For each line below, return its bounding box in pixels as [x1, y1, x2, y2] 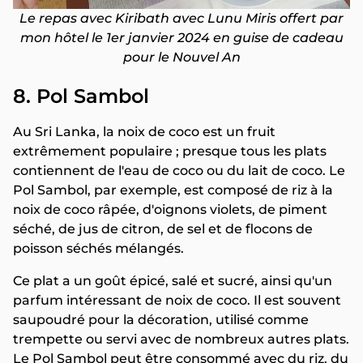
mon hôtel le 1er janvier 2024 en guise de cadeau [19, 30, 344, 46]
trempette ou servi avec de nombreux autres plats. [13, 331, 349, 348]
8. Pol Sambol [13, 84, 149, 109]
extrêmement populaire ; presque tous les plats [13, 143, 327, 160]
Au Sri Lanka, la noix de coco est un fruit [13, 124, 275, 140]
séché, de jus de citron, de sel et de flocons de [13, 221, 313, 237]
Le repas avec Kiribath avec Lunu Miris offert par [19, 11, 344, 27]
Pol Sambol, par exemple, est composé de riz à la [13, 182, 333, 199]
